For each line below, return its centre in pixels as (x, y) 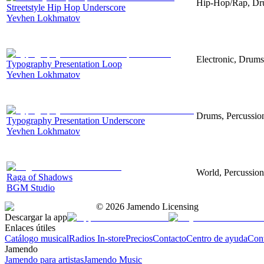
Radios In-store (97, 238)
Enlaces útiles (30, 227)
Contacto (169, 238)
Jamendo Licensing (161, 206)
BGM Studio (31, 187)
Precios (139, 238)
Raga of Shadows (39, 177)
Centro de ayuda (217, 238)
